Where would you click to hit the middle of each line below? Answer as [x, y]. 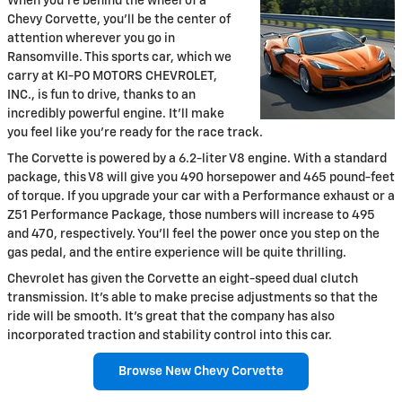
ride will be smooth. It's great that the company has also [171, 317]
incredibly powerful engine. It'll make [116, 114]
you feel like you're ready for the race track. [135, 133]
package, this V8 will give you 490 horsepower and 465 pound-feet [201, 178]
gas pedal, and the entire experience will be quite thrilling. [177, 253]
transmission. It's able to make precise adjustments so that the [192, 298]
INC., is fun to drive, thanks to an [101, 96]
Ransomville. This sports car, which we [119, 58]
